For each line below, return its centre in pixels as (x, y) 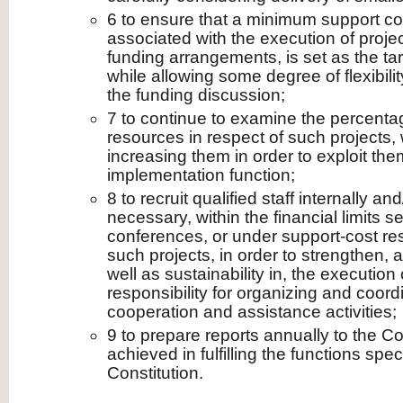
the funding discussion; (196, 95)
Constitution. (155, 373)
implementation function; (201, 175)
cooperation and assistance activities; (252, 312)
